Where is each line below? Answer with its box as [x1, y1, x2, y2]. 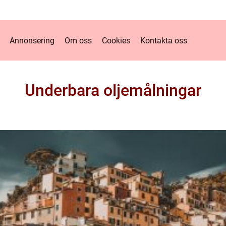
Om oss [65, 35, 92, 45]
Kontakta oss [140, 35, 187, 45]
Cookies [102, 35, 130, 45]
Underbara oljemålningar [25, 81, 201, 100]
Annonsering [10, 35, 54, 45]
